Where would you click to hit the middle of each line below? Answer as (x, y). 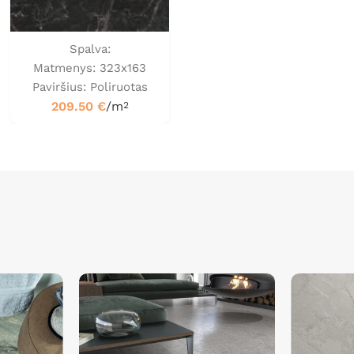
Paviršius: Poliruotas (90, 87)
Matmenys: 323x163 (90, 68)
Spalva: (90, 49)
